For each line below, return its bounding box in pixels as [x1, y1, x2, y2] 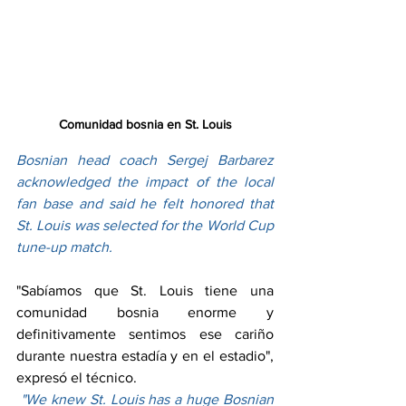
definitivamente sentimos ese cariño [16, 326, 274, 343]
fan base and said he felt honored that [16, 196, 274, 212]
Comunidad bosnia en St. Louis [58, 117, 232, 132]
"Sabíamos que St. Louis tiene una [16, 283, 274, 299]
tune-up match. [16, 239, 112, 256]
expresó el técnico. [16, 370, 137, 386]
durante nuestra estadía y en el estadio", [16, 348, 274, 364]
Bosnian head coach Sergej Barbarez [16, 152, 274, 169]
